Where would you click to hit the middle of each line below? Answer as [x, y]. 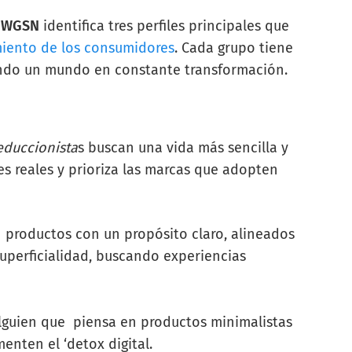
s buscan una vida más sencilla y [183, 147]
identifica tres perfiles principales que [164, 26]
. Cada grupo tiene [234, 48]
